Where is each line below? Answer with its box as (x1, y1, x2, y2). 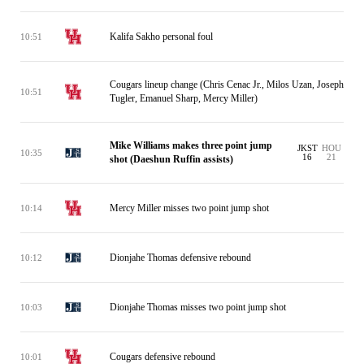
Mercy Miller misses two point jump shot (110, 201, 269, 214)
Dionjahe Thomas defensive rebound (110, 251, 251, 263)
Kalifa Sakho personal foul (110, 30, 213, 42)
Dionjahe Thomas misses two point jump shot (110, 301, 286, 313)
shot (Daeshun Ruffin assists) (110, 154, 233, 165)
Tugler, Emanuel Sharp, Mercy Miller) (110, 93, 258, 104)
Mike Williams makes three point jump (110, 140, 272, 151)
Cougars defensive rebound (110, 350, 215, 362)
